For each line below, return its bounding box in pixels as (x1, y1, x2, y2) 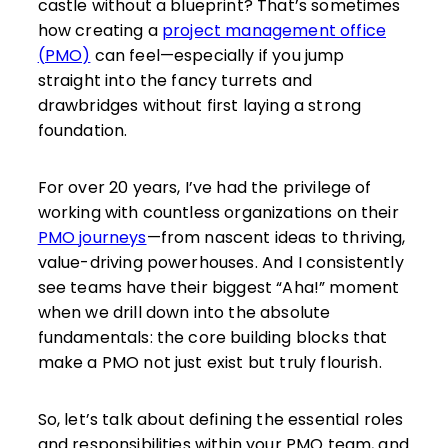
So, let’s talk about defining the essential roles (37, 408, 404, 431)
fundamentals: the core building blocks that (37, 326, 388, 349)
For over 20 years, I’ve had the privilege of (37, 176, 372, 199)
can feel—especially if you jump (90, 44, 345, 67)
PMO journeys (37, 226, 147, 249)
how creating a (37, 19, 162, 42)
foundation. (37, 119, 128, 142)
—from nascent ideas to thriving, (146, 226, 406, 249)
